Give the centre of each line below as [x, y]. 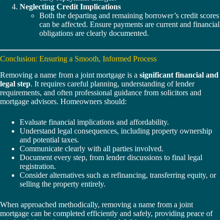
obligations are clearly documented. [94, 33]
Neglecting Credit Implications [70, 7]
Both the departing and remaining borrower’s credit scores [129, 16]
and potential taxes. [49, 140]
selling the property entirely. [63, 184]
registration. [38, 166]
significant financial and [179, 75]
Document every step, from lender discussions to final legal [111, 158]
